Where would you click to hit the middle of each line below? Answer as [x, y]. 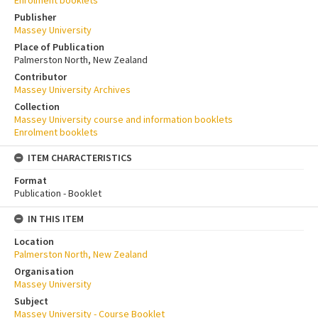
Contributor [40, 77]
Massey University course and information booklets [124, 120]
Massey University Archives [72, 90]
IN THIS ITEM [56, 219]
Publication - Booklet [58, 193]
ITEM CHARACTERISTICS [80, 158]
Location [34, 242]
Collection [37, 107]
